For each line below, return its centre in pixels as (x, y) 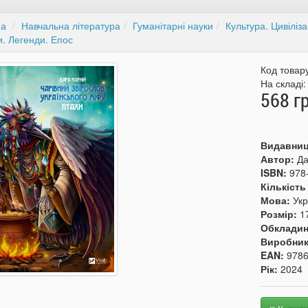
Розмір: (280, 214)
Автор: (279, 159)
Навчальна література (70, 25)
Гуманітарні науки (173, 25)
